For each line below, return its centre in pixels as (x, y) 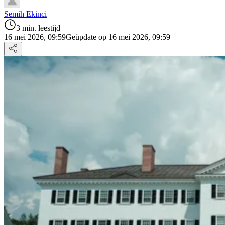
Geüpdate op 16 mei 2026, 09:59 (118, 37)
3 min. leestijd (38, 28)
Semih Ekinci (25, 14)
